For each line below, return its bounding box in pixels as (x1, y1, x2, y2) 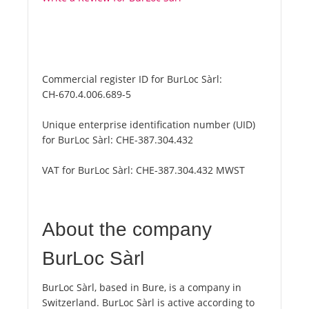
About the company (42, 219, 212, 241)
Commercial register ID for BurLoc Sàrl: (42, 72, 222, 86)
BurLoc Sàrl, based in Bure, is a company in (42, 281, 241, 295)
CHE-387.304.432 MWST (136, 163, 245, 177)
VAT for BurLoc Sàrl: (42, 163, 136, 177)
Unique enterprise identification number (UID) (42, 118, 255, 132)
